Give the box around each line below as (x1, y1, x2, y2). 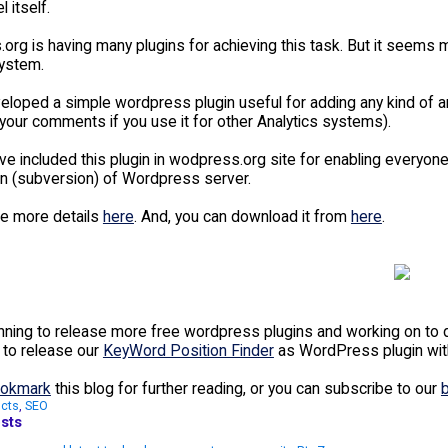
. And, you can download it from (133, 206, 351, 226)
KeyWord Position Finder (102, 340, 274, 360)
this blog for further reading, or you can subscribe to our (50, 378, 441, 398)
